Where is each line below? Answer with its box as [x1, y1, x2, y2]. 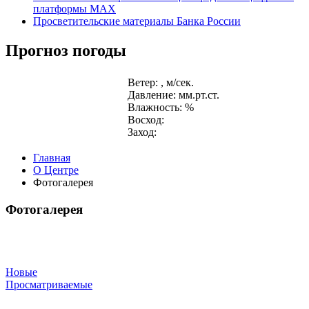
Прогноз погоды [6, 41, 126, 59]
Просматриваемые [6, 278, 92, 290]
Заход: [128, 126, 157, 139]
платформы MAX [33, 3, 116, 15]
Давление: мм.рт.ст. [128, 89, 219, 101]
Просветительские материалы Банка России [33, 15, 241, 28]
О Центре [33, 164, 79, 177]
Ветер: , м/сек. [128, 77, 194, 89]
